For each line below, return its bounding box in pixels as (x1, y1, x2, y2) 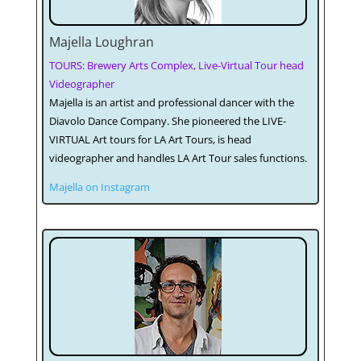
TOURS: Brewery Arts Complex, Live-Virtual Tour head (48, 58, 304, 73)
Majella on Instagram (48, 180, 150, 195)
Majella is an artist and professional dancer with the (48, 95, 294, 110)
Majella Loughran (48, 33, 154, 52)
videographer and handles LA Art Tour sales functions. (48, 151, 307, 166)
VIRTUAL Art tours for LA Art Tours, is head (48, 132, 251, 147)
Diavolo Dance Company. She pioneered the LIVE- (48, 114, 286, 129)
